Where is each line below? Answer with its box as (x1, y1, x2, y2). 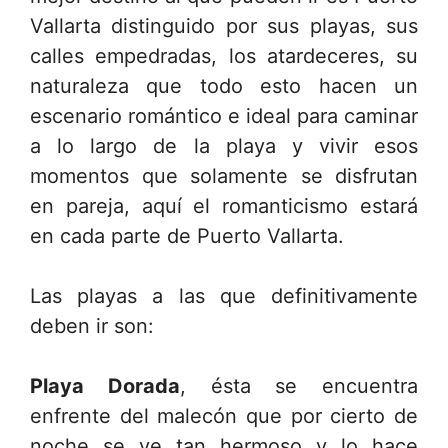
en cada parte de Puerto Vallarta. (30, 223, 344, 248)
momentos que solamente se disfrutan (30, 163, 418, 188)
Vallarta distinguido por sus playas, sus (30, 13, 418, 38)
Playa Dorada (30, 373, 180, 398)
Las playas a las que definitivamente (30, 283, 418, 308)
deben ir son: (30, 313, 154, 338)
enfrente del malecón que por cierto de (30, 403, 418, 428)
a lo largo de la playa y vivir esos (30, 133, 418, 158)
